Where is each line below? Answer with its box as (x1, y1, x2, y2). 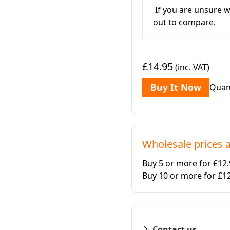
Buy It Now (150, 81, 201, 93)
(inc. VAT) (173, 62, 209, 73)
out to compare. (153, 16, 216, 28)
